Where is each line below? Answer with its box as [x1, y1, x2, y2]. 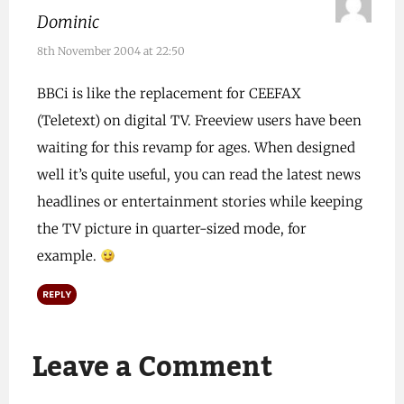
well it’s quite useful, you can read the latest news [36, 166, 361, 183]
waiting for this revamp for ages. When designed [36, 139, 355, 156]
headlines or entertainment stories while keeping [36, 193, 363, 210]
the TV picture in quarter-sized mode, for [36, 220, 307, 237]
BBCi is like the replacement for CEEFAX [36, 85, 301, 102]
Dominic [36, 12, 99, 32]
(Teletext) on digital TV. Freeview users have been [36, 112, 362, 129]
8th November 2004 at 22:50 [36, 44, 185, 58]
